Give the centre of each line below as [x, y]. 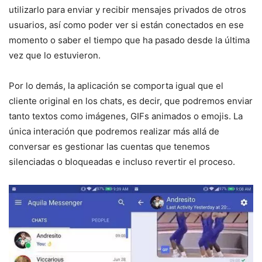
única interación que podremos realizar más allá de [114, 131]
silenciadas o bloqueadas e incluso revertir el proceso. [122, 161]
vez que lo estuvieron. [55, 55]
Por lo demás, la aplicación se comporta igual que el [116, 85]
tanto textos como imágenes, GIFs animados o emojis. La [126, 116]
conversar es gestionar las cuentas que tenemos [109, 146]
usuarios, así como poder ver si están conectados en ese [126, 25]
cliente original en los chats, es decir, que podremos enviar [131, 101]
